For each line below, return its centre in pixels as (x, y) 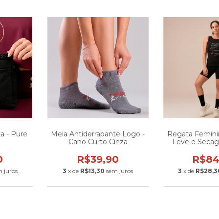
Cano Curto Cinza (98, 142)
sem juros (120, 171)
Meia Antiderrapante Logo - (98, 134)
